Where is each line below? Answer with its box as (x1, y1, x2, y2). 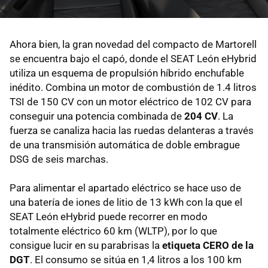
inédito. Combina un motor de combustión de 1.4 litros (10, 81, 257, 94)
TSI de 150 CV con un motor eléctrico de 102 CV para (10, 96, 251, 108)
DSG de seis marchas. (10, 153, 108, 166)
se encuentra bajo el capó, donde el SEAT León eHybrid (10, 53, 257, 65)
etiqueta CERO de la (162, 239, 254, 252)
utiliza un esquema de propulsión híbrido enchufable (10, 67, 244, 80)
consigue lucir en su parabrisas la (10, 239, 162, 252)
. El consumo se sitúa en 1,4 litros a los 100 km (30, 254, 242, 266)
